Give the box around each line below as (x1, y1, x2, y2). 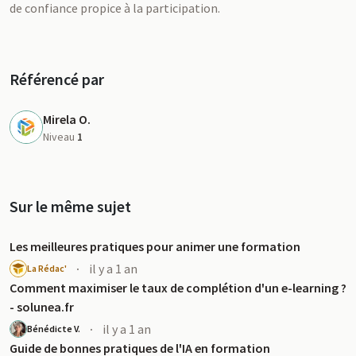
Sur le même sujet (10, 196, 131, 216)
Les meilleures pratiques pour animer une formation (10, 238, 300, 254)
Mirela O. (43, 111, 91, 127)
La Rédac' (27, 262, 67, 274)
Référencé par (10, 69, 104, 89)
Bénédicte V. (27, 323, 80, 335)
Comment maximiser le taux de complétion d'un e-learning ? (10, 280, 346, 296)
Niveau (43, 130, 77, 144)
